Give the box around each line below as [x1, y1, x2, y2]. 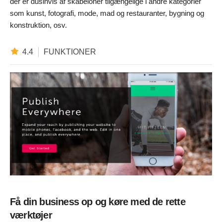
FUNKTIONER [44, 48, 96, 56]
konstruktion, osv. [10, 20, 67, 29]
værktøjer [10, 209, 52, 221]
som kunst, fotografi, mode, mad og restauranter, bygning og [10, 8, 204, 17]
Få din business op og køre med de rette [10, 196, 185, 207]
